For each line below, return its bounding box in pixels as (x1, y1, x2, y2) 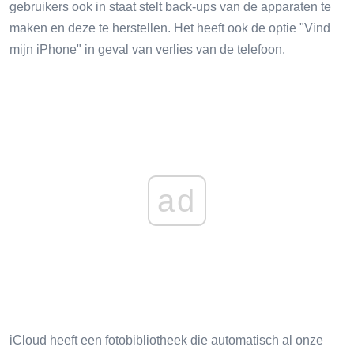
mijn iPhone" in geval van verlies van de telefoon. (9, 42, 285, 56)
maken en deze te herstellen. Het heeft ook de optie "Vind (9, 21, 330, 35)
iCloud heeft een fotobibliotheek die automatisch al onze (9, 333, 323, 347)
